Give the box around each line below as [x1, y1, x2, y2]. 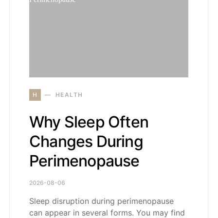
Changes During [29, 131, 143, 151]
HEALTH [55, 91, 83, 98]
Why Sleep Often [29, 112, 148, 131]
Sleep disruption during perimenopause [29, 196, 174, 206]
